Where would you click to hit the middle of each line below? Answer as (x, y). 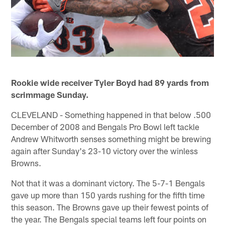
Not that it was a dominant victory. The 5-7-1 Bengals (108, 183)
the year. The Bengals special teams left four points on (109, 219)
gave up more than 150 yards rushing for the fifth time (108, 195)
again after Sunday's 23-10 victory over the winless (105, 150)
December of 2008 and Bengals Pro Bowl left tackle (105, 126)
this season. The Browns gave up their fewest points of (110, 207)
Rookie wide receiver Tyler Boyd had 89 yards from (110, 82)
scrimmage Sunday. (50, 94)
